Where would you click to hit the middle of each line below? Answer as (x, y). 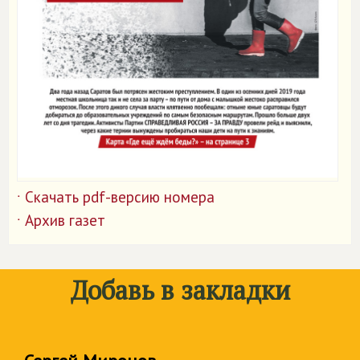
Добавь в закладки (180, 290)
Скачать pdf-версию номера (120, 197)
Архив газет (65, 221)
